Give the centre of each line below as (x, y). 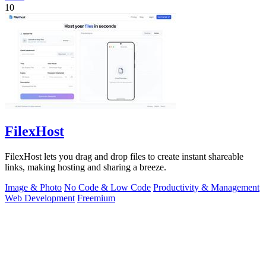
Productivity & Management (206, 187)
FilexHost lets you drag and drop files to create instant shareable (124, 156)
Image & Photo (33, 187)
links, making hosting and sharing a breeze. (85, 167)
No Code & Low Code (107, 187)
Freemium (96, 198)
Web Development (40, 198)
